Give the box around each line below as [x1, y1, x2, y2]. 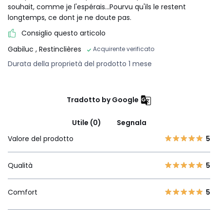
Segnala [116, 117, 146, 127]
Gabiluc [8, 44, 36, 54]
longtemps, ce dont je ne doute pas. [8, 13, 131, 23]
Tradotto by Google [66, 94, 139, 105]
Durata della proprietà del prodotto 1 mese [8, 58, 152, 69]
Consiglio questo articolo [21, 28, 106, 38]
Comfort [8, 187, 37, 197]
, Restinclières [36, 44, 81, 54]
